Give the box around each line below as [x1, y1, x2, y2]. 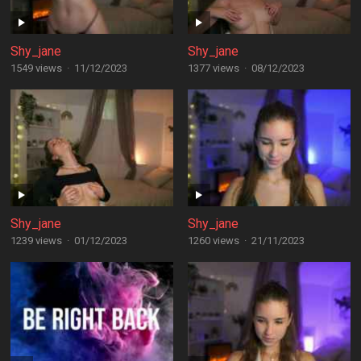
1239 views [10, 234, 62, 247]
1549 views [10, 62, 62, 74]
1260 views [187, 234, 239, 247]
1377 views [187, 62, 239, 74]
